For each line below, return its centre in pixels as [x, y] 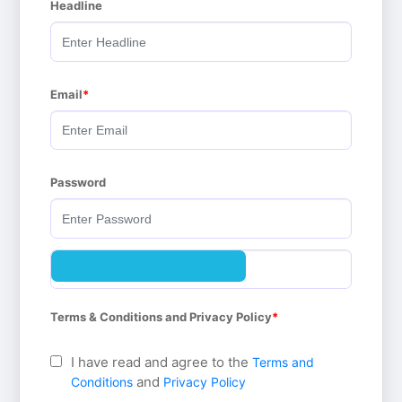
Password [79, 182]
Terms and [284, 362]
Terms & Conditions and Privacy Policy [162, 317]
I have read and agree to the [162, 362]
